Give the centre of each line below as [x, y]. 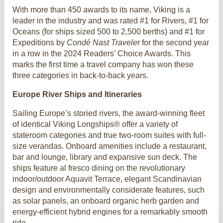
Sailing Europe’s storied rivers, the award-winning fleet [109, 113]
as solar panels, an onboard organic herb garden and [106, 201]
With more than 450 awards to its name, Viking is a [101, 9]
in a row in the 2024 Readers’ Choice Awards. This [102, 53]
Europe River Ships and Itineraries [77, 94]
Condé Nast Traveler [103, 42]
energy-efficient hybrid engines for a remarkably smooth [110, 212]
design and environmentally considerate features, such [109, 190]
